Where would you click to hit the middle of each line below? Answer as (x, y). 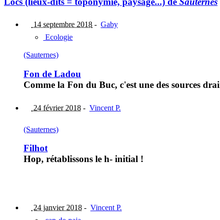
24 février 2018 (56, 108)
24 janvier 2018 (57, 208)
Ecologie (58, 37)
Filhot (36, 148)
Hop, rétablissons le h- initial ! (83, 159)
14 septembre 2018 (62, 25)
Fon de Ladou (52, 74)
